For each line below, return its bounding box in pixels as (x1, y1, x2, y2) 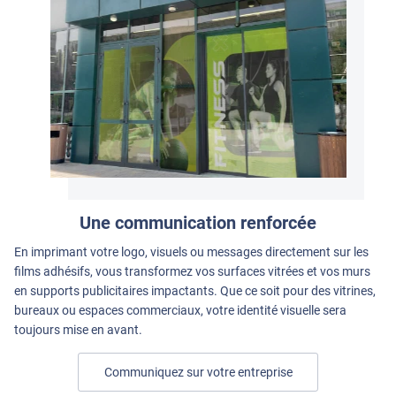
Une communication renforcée (80, 212, 316, 234)
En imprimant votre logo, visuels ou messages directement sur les (14, 245, 369, 260)
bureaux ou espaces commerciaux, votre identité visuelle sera (14, 303, 346, 318)
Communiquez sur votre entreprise (103, 365, 293, 380)
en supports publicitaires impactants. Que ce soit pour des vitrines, (14, 284, 376, 299)
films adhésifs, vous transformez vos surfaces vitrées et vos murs (14, 264, 370, 279)
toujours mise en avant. (14, 323, 142, 338)
